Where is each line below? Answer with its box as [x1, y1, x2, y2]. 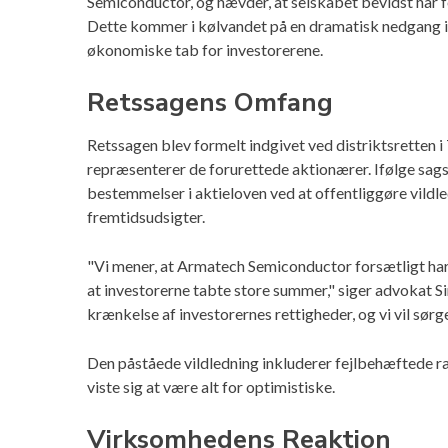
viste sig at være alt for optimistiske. [87, 377, 335, 397]
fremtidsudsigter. [87, 207, 205, 227]
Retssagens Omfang [87, 85, 333, 121]
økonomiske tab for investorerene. [87, 40, 323, 60]
